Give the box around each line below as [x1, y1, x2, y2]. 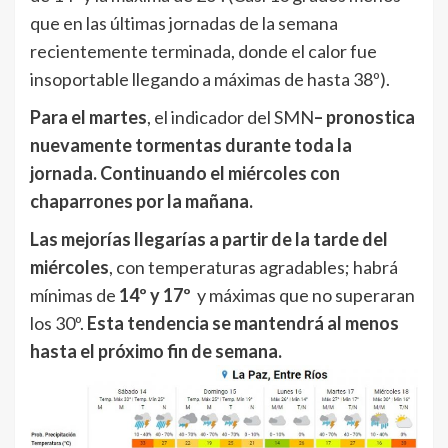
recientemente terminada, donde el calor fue [30, 39, 377, 62]
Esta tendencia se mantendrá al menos [87, 311, 399, 334]
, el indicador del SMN [147, 105, 314, 128]
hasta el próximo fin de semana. [30, 339, 282, 362]
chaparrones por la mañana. [30, 189, 253, 212]
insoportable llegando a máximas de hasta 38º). [30, 67, 390, 90]
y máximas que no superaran [191, 283, 415, 306]
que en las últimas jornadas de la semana [30, 11, 338, 34]
